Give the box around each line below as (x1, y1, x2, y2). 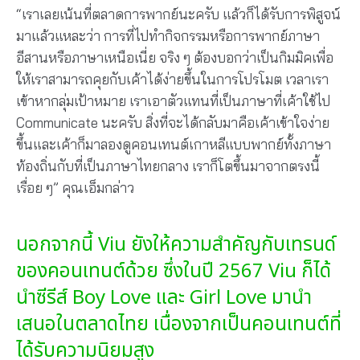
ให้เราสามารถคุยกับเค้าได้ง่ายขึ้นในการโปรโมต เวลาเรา (16, 70, 329, 88)
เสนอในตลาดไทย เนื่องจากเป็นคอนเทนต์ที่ (16, 310, 342, 340)
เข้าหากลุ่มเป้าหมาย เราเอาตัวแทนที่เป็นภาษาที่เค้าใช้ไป (16, 92, 330, 109)
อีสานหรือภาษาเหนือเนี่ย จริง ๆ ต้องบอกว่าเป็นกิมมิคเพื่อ (16, 48, 333, 66)
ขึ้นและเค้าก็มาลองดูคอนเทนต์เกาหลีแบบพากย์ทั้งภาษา (16, 135, 331, 153)
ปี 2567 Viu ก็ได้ (202, 257, 331, 287)
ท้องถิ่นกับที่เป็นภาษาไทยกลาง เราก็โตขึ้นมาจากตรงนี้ (16, 157, 320, 174)
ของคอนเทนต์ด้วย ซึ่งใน (16, 257, 202, 287)
